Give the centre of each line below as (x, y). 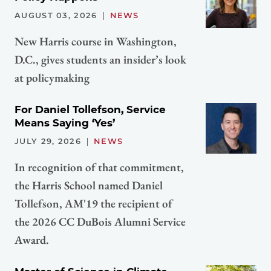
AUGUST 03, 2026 (56, 15)
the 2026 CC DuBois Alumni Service (100, 221)
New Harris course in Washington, (96, 41)
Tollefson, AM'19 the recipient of (93, 203)
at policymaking (52, 77)
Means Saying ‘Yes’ (65, 122)
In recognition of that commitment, (99, 167)
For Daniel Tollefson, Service (90, 109)
